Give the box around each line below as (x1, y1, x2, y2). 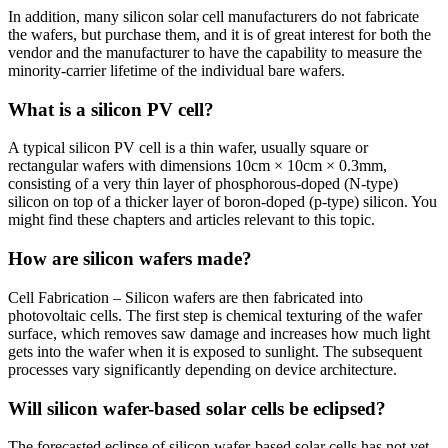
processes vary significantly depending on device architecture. (8, 360, 397, 378)
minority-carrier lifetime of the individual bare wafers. (8, 61, 345, 79)
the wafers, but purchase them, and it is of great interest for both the (8, 25, 431, 43)
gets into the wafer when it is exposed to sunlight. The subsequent (8, 342, 422, 360)
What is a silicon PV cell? (8, 98, 214, 120)
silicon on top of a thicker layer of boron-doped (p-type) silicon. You (8, 193, 437, 211)
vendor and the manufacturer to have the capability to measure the (8, 43, 422, 61)
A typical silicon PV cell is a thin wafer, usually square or (8, 139, 368, 157)
